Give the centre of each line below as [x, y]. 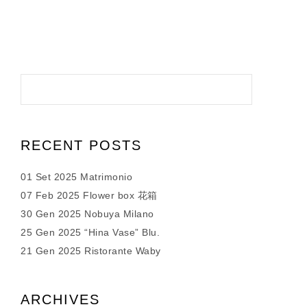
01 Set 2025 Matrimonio [76, 177]
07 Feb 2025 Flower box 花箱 [89, 195]
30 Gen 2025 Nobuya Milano [87, 214]
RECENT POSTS [81, 145]
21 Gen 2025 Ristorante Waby [91, 251]
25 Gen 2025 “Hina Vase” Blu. [90, 232]
